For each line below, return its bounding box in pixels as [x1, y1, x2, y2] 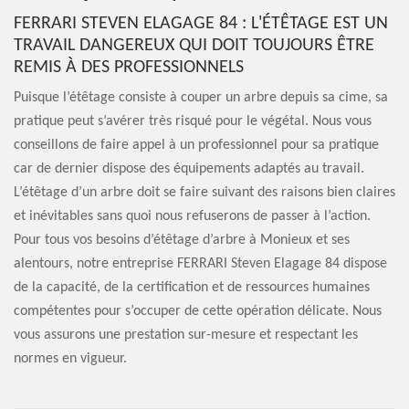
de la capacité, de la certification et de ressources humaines [14, 280, 370, 295]
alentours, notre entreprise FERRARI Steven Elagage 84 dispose [14, 257, 387, 271]
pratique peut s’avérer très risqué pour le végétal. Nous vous [14, 114, 372, 129]
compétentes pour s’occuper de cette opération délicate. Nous [14, 304, 382, 319]
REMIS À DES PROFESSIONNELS [14, 58, 244, 77]
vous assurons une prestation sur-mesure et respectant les [14, 328, 358, 342]
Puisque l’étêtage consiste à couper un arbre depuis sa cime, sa [14, 90, 388, 105]
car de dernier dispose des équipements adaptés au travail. [14, 162, 364, 176]
